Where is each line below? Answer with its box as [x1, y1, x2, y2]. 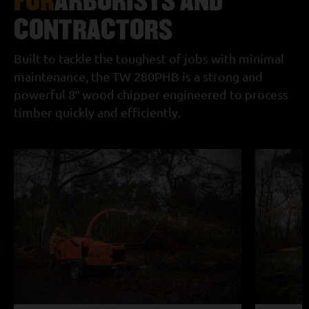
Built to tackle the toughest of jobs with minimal [14, 52, 284, 66]
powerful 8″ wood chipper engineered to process [14, 88, 288, 102]
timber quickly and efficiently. [14, 106, 181, 120]
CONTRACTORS [14, 12, 172, 45]
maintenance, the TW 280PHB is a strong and [14, 70, 263, 84]
